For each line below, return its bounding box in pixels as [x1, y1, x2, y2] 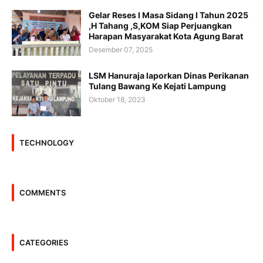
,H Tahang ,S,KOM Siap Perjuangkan [89, 21, 232, 31]
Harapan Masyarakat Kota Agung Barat [89, 31, 243, 42]
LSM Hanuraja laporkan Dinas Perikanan [89, 70, 249, 81]
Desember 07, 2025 [89, 45, 153, 55]
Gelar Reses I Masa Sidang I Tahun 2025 [89, 10, 248, 21]
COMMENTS [19, 187, 66, 197]
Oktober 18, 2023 [89, 95, 146, 104]
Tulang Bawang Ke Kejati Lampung [89, 81, 226, 92]
